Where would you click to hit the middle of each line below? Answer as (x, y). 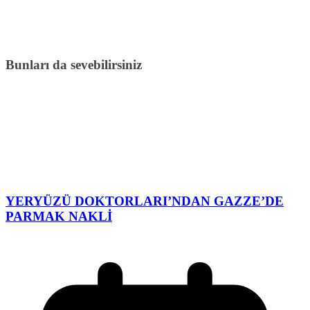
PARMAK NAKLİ (59, 217)
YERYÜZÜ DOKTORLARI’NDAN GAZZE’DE (145, 201)
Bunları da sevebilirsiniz (74, 64)
